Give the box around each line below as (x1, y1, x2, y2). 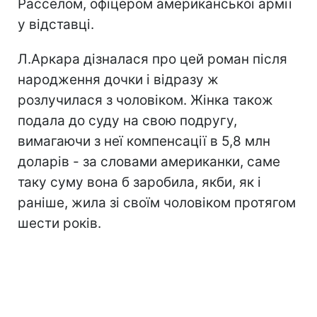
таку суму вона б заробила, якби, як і (18, 173, 261, 190)
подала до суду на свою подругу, (18, 112, 237, 129)
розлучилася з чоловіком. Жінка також (18, 91, 273, 108)
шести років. (18, 214, 101, 231)
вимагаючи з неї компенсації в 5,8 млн (18, 132, 270, 149)
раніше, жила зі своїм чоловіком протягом (18, 194, 296, 211)
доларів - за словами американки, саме (18, 153, 280, 170)
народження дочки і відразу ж (18, 71, 219, 88)
